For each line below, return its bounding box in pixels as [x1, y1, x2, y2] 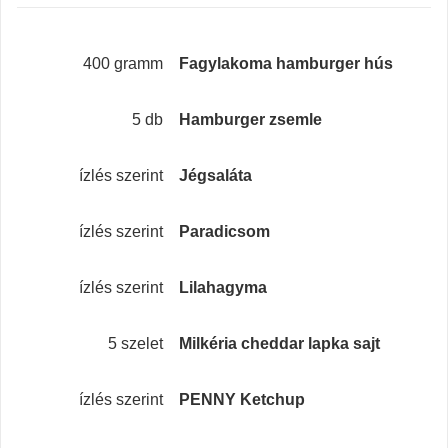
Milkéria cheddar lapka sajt [178, 335, 380, 353]
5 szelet [107, 335, 163, 353]
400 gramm [82, 55, 163, 73]
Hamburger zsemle [178, 111, 322, 129]
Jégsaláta [178, 167, 252, 185]
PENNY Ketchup [178, 391, 305, 409]
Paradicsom [178, 223, 270, 241]
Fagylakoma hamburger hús [178, 55, 393, 73]
